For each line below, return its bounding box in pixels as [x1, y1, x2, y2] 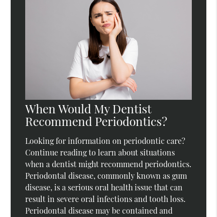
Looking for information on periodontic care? [25, 136, 186, 146]
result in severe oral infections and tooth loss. [25, 194, 186, 204]
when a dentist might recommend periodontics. [25, 159, 192, 170]
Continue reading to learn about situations [25, 147, 175, 158]
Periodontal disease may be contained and [25, 205, 173, 216]
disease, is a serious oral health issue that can [25, 182, 183, 193]
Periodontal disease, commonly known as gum [25, 170, 187, 181]
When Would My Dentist [25, 100, 152, 117]
